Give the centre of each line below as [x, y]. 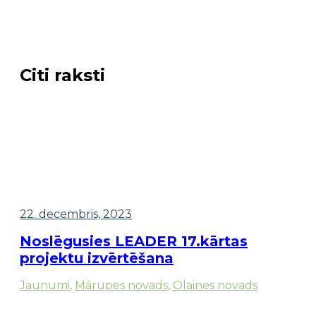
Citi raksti [62, 75]
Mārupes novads [121, 285]
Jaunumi [45, 285]
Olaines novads [215, 285]
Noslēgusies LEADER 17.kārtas [134, 242]
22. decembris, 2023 [76, 214]
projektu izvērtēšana [97, 259]
